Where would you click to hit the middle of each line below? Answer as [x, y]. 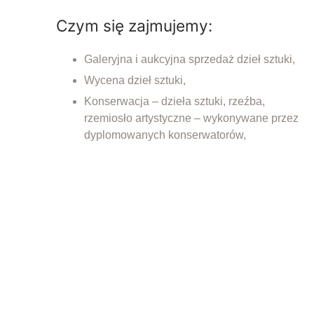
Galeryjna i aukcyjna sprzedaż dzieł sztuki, [190, 60]
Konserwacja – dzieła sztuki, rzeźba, [175, 102]
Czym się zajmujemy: [134, 26]
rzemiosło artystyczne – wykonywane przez [191, 118]
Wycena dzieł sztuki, [135, 81]
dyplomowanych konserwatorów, [165, 135]
